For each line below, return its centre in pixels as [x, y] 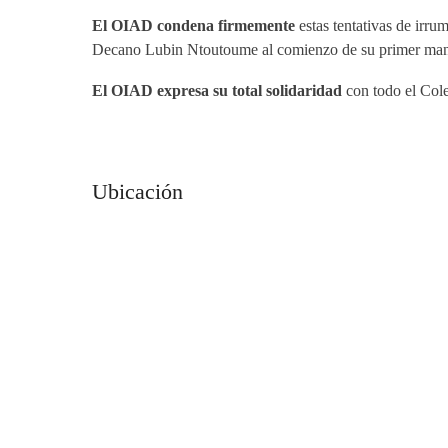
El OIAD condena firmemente [194, 26]
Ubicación [138, 192]
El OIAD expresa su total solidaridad [217, 91]
